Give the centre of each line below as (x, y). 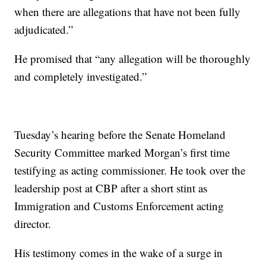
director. (33, 224)
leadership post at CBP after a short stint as (111, 188)
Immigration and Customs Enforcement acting (119, 206)
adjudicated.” (44, 29)
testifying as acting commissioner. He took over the (130, 170)
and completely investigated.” (81, 76)
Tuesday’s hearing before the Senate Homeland (120, 134)
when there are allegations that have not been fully (128, 12)
